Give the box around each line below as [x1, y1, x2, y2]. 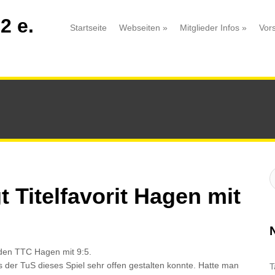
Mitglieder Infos [180, 23, 239, 33]
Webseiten [119, 23, 160, 33]
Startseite [70, 23, 107, 33]
